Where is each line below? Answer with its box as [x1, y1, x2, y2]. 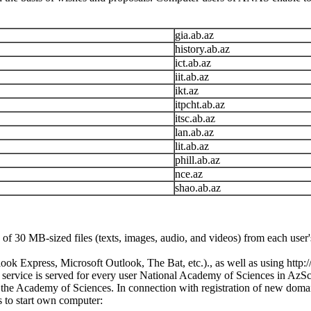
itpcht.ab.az [175, 99, 225, 110]
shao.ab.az [175, 182, 221, 194]
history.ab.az [175, 43, 230, 55]
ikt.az [175, 85, 199, 96]
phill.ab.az [175, 154, 220, 166]
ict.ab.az [175, 57, 211, 69]
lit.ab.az [175, 140, 209, 152]
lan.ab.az [175, 126, 214, 138]
